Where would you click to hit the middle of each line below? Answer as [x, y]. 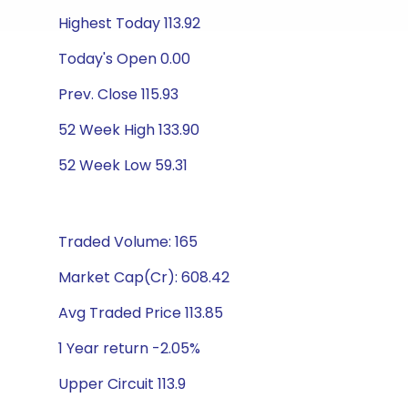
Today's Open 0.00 [124, 59]
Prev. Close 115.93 [118, 94]
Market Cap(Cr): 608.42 [144, 277]
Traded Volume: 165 [128, 242]
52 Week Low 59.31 [123, 165]
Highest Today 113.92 [129, 23]
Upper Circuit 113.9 [122, 384]
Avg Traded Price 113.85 [141, 313]
